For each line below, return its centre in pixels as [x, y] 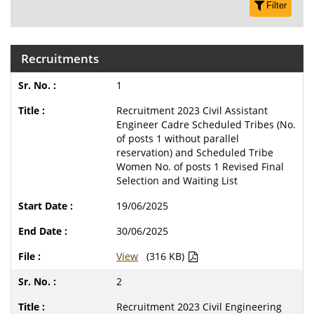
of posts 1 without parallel [178, 138]
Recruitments [60, 59]
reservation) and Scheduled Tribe [195, 152]
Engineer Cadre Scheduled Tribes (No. [206, 124]
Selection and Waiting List [177, 180]
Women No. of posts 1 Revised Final [200, 166]
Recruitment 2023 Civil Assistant [192, 110]
